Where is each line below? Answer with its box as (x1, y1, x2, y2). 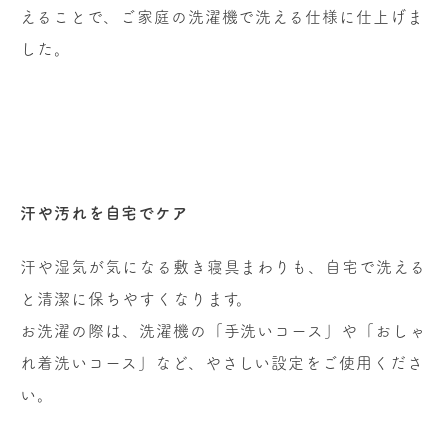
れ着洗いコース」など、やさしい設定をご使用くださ (20, 354, 425, 371)
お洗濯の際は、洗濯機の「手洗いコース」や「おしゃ (20, 322, 427, 339)
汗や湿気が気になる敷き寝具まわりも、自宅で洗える (20, 258, 427, 275)
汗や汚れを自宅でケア (20, 204, 189, 221)
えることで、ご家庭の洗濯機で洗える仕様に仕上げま (20, 8, 425, 25)
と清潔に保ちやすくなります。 (20, 290, 254, 307)
